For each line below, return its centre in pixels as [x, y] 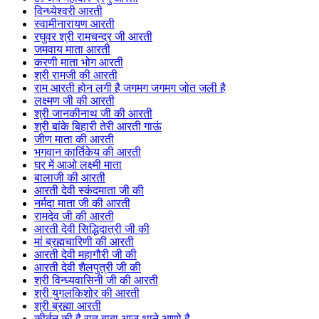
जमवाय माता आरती [72, 50]
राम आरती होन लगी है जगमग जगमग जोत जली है [130, 88]
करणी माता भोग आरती [79, 63]
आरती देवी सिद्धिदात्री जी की [92, 229]
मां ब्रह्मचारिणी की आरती [84, 242]
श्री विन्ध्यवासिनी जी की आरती [96, 281]
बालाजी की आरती [70, 178]
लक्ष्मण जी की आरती [74, 101]
